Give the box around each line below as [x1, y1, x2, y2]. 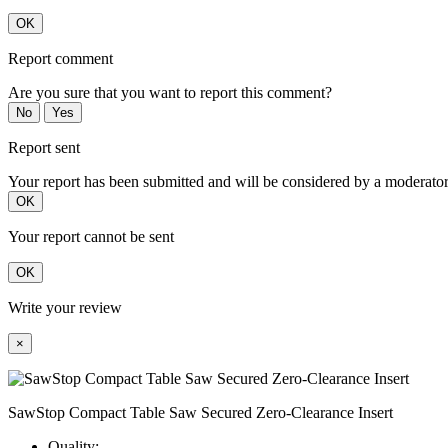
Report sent [8, 139, 80, 157]
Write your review [8, 299, 122, 317]
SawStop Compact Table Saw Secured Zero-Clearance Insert [8, 404, 393, 422]
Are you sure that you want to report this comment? [8, 84, 332, 102]
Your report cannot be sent [8, 228, 174, 246]
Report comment [8, 50, 113, 68]
